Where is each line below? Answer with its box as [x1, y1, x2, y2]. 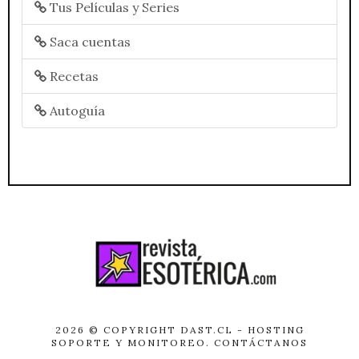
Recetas [46, 68, 99, 85]
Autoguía [46, 103, 105, 119]
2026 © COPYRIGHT [54, 324, 180, 337]
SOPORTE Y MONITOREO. [51, 337, 214, 349]
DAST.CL [179, 324, 233, 337]
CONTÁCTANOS [214, 337, 308, 349]
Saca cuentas [46, 34, 131, 50]
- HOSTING [232, 324, 305, 337]
